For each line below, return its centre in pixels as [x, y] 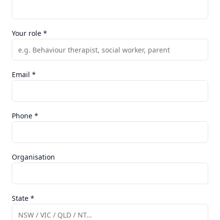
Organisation [33, 157]
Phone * [25, 116]
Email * [24, 75]
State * [23, 198]
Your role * [29, 33]
